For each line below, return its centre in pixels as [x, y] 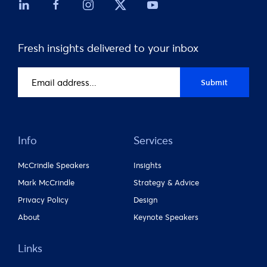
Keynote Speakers [166, 217]
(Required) [72, 89]
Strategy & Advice [166, 183]
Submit [215, 83]
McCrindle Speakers [54, 165]
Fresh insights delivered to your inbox [108, 48]
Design [145, 200]
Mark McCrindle [46, 183]
